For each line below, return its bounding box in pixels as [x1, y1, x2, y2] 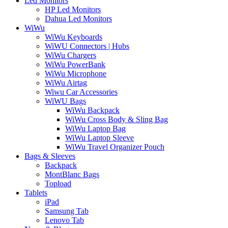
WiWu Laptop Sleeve [65, 133, 134, 142]
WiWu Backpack [65, 105, 120, 115]
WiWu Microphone [45, 69, 106, 78]
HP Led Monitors [45, 5, 101, 14]
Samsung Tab [45, 206, 89, 215]
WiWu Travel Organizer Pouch [65, 142, 164, 151]
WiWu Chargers [45, 50, 96, 60]
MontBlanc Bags [45, 169, 99, 179]
